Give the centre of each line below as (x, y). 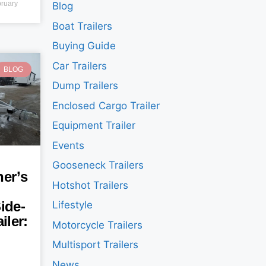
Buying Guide (84, 46)
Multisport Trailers (96, 245)
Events (69, 145)
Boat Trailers (83, 26)
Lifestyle (73, 205)
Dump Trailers (85, 86)
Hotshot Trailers (91, 185)
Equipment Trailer (94, 126)
